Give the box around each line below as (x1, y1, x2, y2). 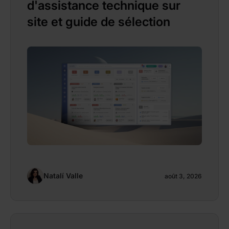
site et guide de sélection (27, 14, 170, 30)
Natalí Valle (43, 171, 83, 180)
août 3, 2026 (165, 172, 202, 180)
